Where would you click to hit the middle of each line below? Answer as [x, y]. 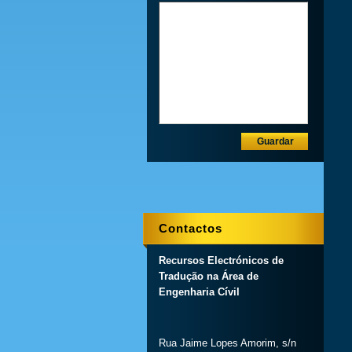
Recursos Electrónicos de [221, 260]
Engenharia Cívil [199, 292]
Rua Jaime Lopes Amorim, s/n [227, 343]
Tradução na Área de [209, 276]
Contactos [191, 228]
